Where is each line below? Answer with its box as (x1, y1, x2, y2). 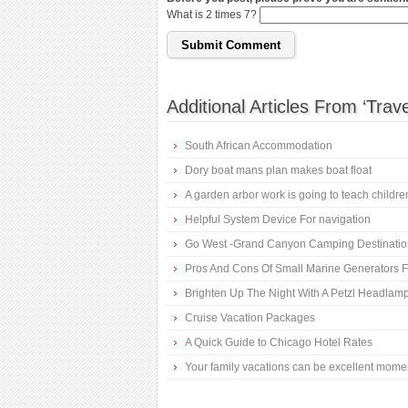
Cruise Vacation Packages (185, 311, 315, 325)
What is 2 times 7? (167, 8, 260, 21)
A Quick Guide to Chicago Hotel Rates (185, 336, 372, 350)
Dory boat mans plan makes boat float (185, 164, 372, 178)
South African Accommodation (185, 139, 332, 153)
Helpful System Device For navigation (185, 213, 371, 227)
